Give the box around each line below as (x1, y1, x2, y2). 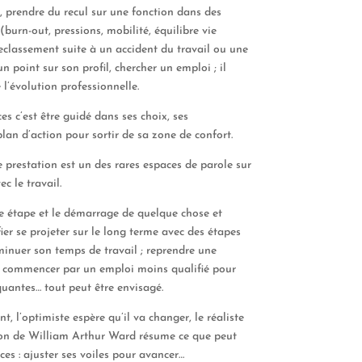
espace (139, 158, 177, 171)
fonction (131, 6, 174, 19)
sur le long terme (69, 225, 158, 238)
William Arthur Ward (24, 330, 139, 343)
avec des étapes (158, 225, 241, 238)
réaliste (206, 311, 244, 324)
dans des (173, 6, 221, 19)
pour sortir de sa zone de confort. (65, 128, 233, 141)
